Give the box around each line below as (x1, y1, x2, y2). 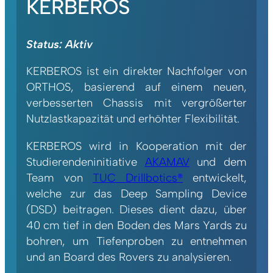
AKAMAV (144, 154, 190, 169)
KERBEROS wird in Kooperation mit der (26, 138, 247, 153)
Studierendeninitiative (26, 154, 145, 169)
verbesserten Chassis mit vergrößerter (26, 96, 247, 110)
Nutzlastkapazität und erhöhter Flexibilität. (26, 112, 240, 126)
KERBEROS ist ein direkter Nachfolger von (26, 64, 247, 79)
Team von (26, 170, 93, 185)
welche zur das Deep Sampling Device (26, 186, 247, 200)
